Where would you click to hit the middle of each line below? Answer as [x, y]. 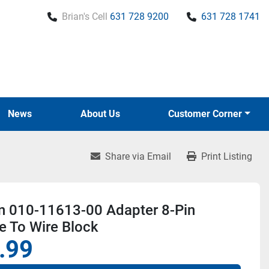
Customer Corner [208, 114]
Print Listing [227, 156]
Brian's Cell [85, 17]
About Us [103, 114]
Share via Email [138, 156]
